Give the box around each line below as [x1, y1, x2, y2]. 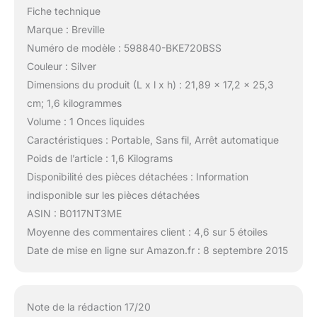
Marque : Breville [26, 23, 105, 36]
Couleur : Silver [26, 60, 96, 73]
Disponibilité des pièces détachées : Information [26, 171, 248, 183]
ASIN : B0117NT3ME [26, 207, 122, 220]
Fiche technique [26, 5, 100, 18]
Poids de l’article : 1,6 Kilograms [26, 152, 173, 165]
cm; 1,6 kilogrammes [26, 97, 122, 110]
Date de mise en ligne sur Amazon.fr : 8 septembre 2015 [26, 244, 288, 257]
